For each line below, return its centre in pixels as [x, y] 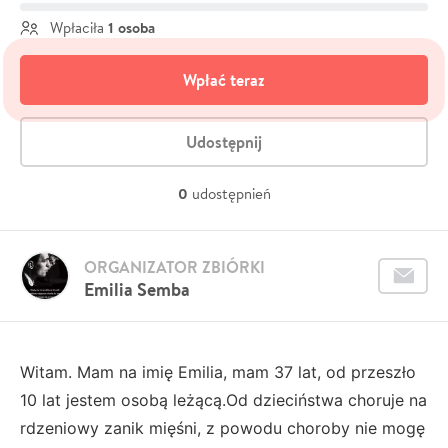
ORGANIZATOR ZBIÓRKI [174, 266]
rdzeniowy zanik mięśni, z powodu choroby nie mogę [222, 427]
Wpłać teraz [224, 79]
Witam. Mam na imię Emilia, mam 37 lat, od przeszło [218, 371]
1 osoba [131, 27]
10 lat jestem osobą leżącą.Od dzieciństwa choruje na [223, 399]
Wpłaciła [77, 27]
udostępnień [231, 193]
